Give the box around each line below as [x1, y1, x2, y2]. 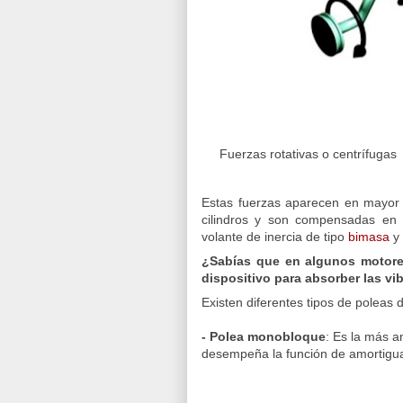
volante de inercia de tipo [201, 228, 348, 244]
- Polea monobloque [201, 328, 326, 344]
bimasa [348, 228, 390, 244]
